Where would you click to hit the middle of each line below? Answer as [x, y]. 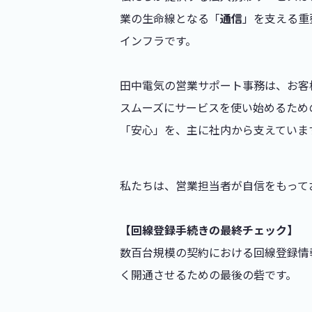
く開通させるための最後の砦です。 [208, 274]
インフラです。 [158, 40]
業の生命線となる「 [170, 18]
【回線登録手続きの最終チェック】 [209, 230]
